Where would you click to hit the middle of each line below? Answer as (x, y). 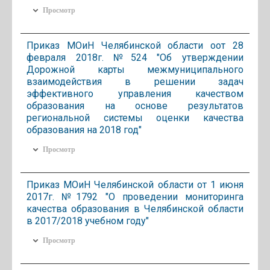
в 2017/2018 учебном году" (88, 221)
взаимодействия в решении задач (135, 81)
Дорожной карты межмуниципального (135, 69)
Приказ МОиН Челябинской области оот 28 (135, 45)
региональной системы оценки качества (135, 118)
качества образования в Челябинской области (135, 209)
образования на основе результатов (135, 105)
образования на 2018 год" (84, 130)
